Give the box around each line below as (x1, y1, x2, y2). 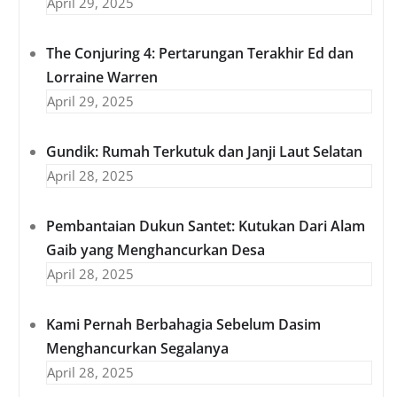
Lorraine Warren (46, 67, 158, 88)
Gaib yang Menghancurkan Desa (46, 240, 265, 261)
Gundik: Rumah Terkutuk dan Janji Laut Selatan (46, 142, 362, 162)
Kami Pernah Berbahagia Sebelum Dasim (46, 315, 321, 335)
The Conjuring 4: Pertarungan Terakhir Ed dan (46, 43, 354, 64)
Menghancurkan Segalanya (46, 339, 229, 359)
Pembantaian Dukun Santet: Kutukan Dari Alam (46, 216, 365, 237)
